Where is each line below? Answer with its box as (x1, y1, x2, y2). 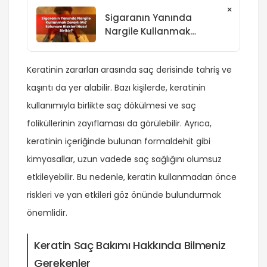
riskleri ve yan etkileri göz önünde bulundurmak (27, 189, 221, 201)
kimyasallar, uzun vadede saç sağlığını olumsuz (27, 153, 222, 166)
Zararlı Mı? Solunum (105, 39, 196, 52)
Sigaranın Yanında (105, 11, 192, 24)
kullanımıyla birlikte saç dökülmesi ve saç (27, 100, 196, 112)
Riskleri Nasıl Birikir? (105, 52, 194, 66)
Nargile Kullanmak (105, 25, 190, 38)
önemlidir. (27, 207, 67, 219)
